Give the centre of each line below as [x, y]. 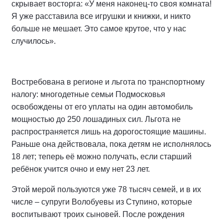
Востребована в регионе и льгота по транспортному [108, 82]
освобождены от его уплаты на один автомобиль [102, 107]
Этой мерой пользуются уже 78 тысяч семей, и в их [106, 189]
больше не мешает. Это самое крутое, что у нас [99, 28]
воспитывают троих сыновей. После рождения [98, 214]
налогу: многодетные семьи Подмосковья [88, 94]
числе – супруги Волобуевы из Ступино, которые [102, 202]
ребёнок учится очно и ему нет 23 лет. [81, 169]
